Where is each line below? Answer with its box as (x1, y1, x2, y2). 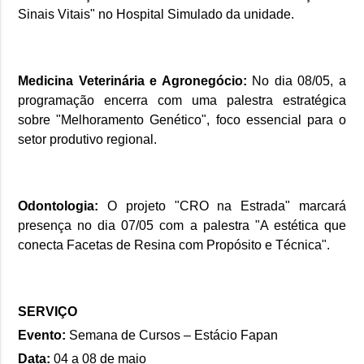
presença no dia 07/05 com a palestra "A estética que (18, 219, 346, 233)
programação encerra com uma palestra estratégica (18, 93, 346, 108)
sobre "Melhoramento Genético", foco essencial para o (18, 113, 346, 128)
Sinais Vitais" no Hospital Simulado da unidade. (18, 7, 295, 22)
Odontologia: (18, 199, 108, 214)
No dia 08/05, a (246, 74, 346, 89)
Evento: (18, 328, 67, 343)
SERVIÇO (18, 305, 78, 319)
